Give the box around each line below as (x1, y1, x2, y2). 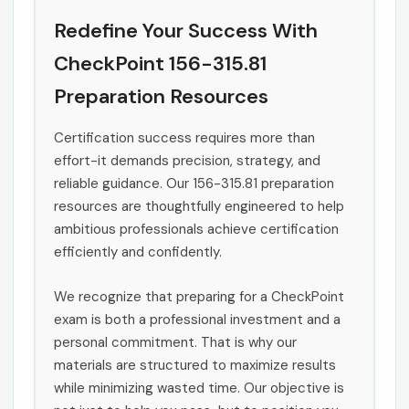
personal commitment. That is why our (54, 333, 297, 352)
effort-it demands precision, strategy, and (54, 152, 320, 171)
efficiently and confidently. (54, 243, 222, 262)
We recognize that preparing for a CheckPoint (54, 288, 344, 307)
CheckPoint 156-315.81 (54, 50, 267, 78)
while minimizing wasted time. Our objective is (54, 379, 344, 398)
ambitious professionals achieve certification (54, 220, 339, 239)
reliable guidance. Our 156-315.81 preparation (54, 174, 334, 194)
